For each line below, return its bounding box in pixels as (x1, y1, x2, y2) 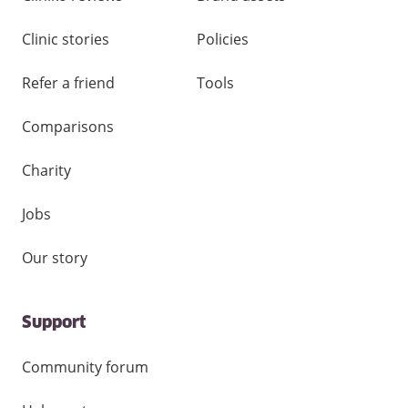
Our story (22, 248, 87, 268)
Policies (197, 29, 249, 49)
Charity (22, 160, 71, 180)
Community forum (22, 357, 148, 377)
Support (22, 315, 86, 331)
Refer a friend (22, 73, 115, 93)
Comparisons (22, 117, 114, 137)
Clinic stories (22, 29, 109, 49)
